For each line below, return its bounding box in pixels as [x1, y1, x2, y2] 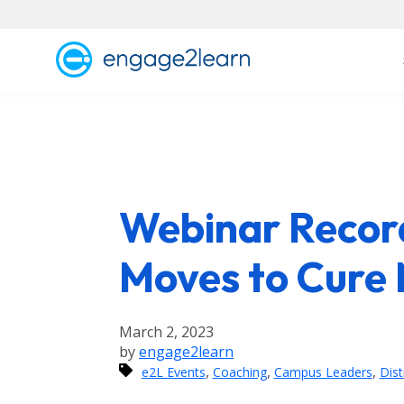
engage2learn [139, 342, 234, 363]
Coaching [212, 363, 267, 381]
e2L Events [141, 363, 206, 381]
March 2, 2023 [119, 322, 214, 343]
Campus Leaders [273, 363, 372, 381]
